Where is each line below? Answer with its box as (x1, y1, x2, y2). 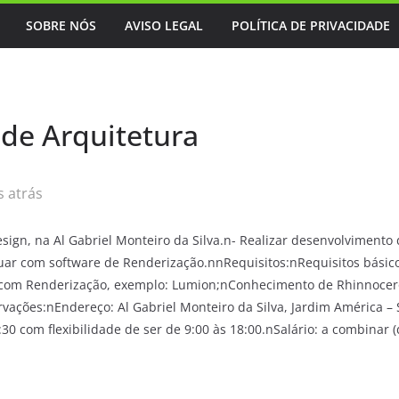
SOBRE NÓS (26, 17, 96, 34)
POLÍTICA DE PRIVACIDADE (232, 17, 390, 34)
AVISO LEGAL (125, 17, 203, 34)
